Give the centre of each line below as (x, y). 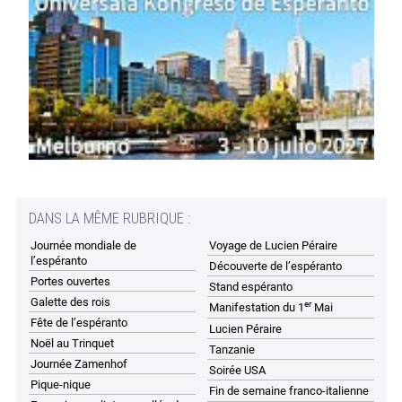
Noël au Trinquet (73, 343)
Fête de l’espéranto (79, 322)
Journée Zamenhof (79, 363)
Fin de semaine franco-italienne (289, 390)
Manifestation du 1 (257, 307)
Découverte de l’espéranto (276, 266)
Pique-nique (61, 384)
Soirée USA (238, 370)
